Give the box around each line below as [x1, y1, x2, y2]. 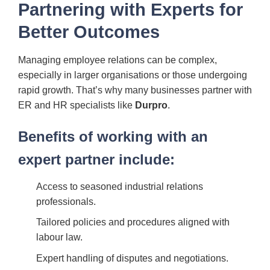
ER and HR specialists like [18, 99, 135, 110]
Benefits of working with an [18, 128, 208, 145]
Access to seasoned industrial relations [36, 181, 203, 192]
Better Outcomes [18, 22, 160, 42]
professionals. [36, 196, 96, 207]
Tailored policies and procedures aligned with [36, 217, 230, 228]
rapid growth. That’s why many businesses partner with [18, 84, 252, 95]
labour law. [36, 232, 83, 243]
